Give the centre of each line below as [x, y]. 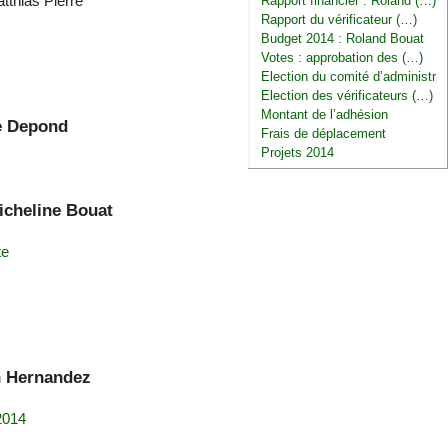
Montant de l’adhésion [325, 115]
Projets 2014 [298, 153]
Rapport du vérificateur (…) [339, 20]
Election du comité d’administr [349, 77]
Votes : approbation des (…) [342, 58]
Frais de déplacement [324, 134]
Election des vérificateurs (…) [347, 96]
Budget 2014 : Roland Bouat [343, 39]
